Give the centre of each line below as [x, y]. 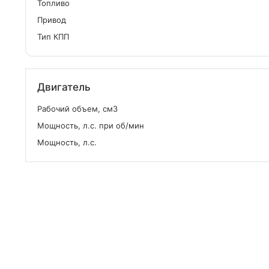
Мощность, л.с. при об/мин [91, 125]
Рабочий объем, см [75, 109]
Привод [52, 20]
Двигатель [64, 87]
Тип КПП [53, 37]
